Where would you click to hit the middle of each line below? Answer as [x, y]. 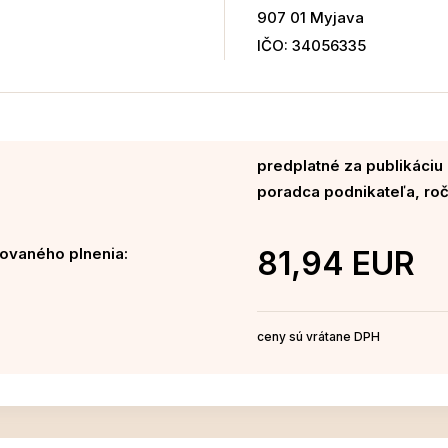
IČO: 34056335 [311, 46]
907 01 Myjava [310, 18]
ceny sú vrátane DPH [318, 337]
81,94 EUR [335, 264]
